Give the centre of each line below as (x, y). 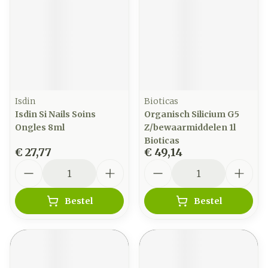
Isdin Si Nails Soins (55, 114)
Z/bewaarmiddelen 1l (190, 127)
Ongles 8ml (40, 127)
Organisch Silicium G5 (192, 114)
